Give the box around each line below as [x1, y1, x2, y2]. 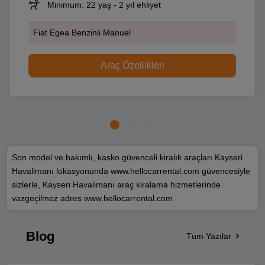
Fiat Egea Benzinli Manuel [33, 28, 131, 38]
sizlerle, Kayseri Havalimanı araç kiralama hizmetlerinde [12, 179, 221, 189]
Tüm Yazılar [186, 231, 231, 241]
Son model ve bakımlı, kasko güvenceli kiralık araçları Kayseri [12, 152, 243, 162]
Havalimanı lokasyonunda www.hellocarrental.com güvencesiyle [12, 166, 250, 176]
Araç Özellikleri [100, 60, 164, 71]
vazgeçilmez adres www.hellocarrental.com [12, 193, 173, 203]
